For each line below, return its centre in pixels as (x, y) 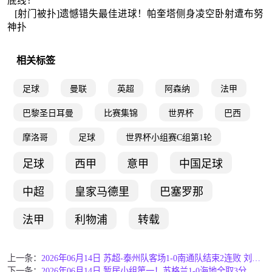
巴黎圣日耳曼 (48, 113)
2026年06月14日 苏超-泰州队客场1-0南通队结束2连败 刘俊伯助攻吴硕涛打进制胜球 (256, 258)
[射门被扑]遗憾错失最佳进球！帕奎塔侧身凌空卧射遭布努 (139, 13)
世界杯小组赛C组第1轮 (168, 137)
